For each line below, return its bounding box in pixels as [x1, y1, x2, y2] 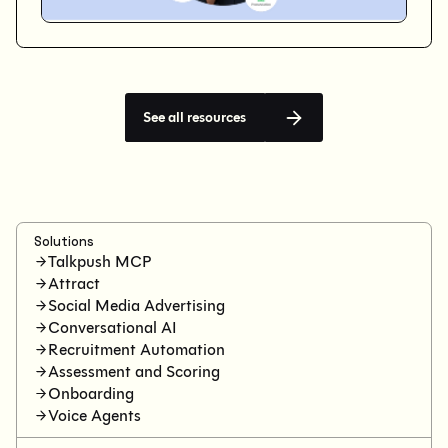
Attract [48, 273, 101, 293]
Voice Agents [48, 405, 142, 425]
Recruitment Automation [48, 339, 226, 359]
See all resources [143, 108, 247, 126]
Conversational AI [48, 317, 178, 337]
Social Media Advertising [48, 295, 226, 315]
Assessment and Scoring [48, 361, 221, 381]
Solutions [33, 233, 94, 250]
